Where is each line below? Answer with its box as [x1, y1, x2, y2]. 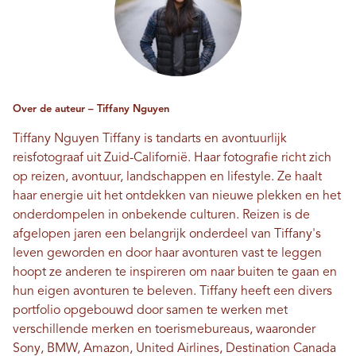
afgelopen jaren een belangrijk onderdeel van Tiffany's [13, 228, 321, 242]
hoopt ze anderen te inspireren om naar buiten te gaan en [13, 266, 337, 280]
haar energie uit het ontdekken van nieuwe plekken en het [13, 190, 341, 203]
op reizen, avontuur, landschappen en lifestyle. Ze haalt [13, 171, 322, 184]
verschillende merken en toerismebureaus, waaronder [13, 323, 315, 337]
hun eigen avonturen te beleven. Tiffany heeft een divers [13, 285, 332, 299]
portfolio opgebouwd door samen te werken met [13, 304, 288, 318]
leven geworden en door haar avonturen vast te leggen [13, 247, 322, 261]
